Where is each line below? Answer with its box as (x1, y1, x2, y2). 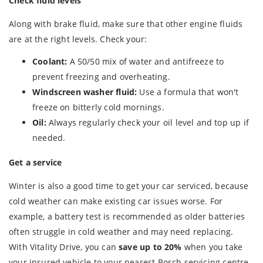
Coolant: (32, 56, 70, 68)
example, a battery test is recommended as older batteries (9, 211, 245, 222)
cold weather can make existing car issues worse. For (9, 195, 223, 207)
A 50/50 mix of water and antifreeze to (69, 56, 224, 68)
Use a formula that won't (139, 86, 239, 98)
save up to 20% (116, 241, 182, 253)
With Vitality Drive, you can (9, 241, 116, 253)
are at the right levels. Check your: (9, 33, 147, 45)
